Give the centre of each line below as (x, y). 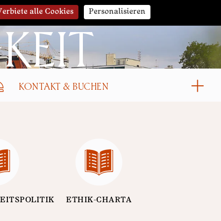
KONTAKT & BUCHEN (64, 86)
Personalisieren (117, 12)
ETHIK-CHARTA (99, 200)
